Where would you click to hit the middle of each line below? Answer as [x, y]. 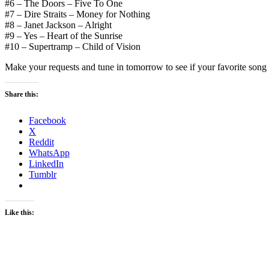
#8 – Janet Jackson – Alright [58, 25]
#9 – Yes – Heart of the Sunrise [64, 35]
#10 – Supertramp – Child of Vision [73, 46]
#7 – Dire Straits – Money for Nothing [77, 14]
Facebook [47, 120]
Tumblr [43, 174]
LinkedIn [46, 163]
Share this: [22, 94]
